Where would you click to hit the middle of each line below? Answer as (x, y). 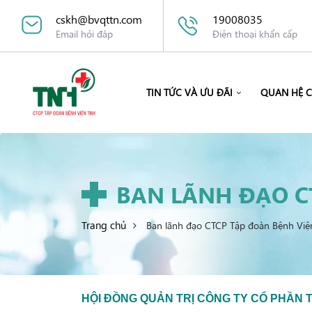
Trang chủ (104, 225)
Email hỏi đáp (84, 33)
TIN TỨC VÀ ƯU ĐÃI (189, 92)
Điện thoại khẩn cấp (255, 33)
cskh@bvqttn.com (99, 19)
